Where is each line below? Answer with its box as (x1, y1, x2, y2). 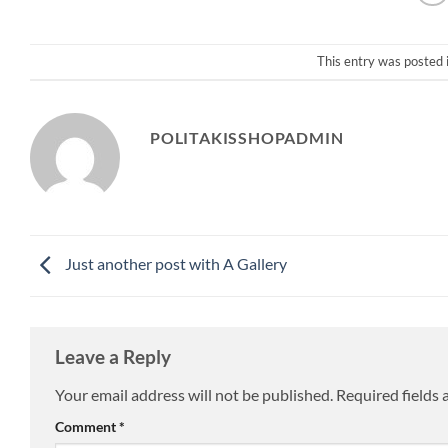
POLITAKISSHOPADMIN (150, 127, 344, 147)
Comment (55, 417, 119, 435)
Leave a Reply (55, 344, 175, 368)
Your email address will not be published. (55, 384, 333, 404)
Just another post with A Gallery (62, 253, 287, 273)
